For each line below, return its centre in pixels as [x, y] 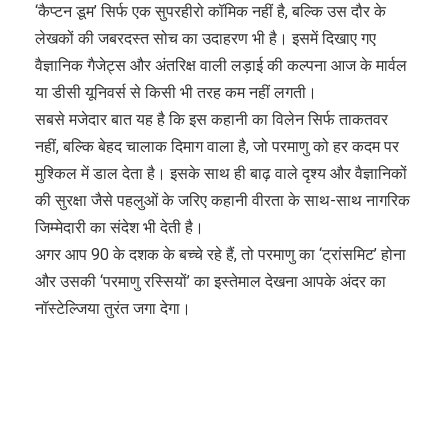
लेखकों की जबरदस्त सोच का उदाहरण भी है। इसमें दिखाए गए [205, 39]
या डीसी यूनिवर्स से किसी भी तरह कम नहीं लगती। [176, 93]
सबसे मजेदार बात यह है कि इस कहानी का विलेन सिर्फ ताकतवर [211, 120]
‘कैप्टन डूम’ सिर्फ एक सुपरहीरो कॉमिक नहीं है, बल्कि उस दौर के [210, 12]
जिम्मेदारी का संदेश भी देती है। [119, 228]
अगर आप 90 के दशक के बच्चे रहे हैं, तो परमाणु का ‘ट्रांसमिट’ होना [220, 255]
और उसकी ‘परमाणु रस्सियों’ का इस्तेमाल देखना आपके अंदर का [210, 282]
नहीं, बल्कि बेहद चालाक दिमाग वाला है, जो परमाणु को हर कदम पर [217, 147]
